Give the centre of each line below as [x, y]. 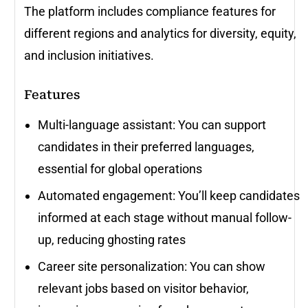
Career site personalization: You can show [152, 266]
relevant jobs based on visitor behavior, [143, 288]
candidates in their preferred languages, [146, 146]
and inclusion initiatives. [89, 55]
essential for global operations [120, 168]
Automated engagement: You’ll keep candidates [169, 195]
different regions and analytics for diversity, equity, [160, 33]
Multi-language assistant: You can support [152, 124]
